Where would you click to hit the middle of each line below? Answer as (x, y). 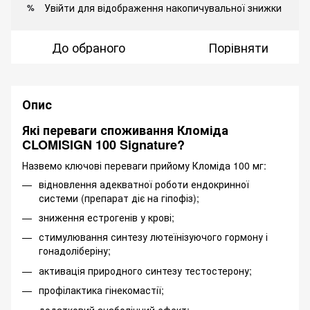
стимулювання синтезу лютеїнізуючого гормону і (153, 237)
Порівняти (238, 47)
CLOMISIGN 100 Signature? (103, 145)
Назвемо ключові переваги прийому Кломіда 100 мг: (144, 165)
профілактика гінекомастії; (101, 290)
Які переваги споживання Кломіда (125, 130)
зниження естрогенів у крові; (107, 217)
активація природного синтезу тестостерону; (145, 270)
